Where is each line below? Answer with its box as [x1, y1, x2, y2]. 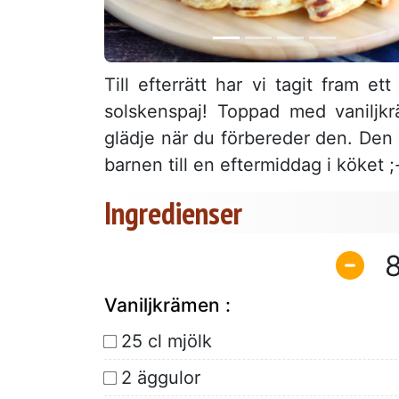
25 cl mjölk [121, 330, 212, 352]
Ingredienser [104, 192, 242, 234]
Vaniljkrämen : [104, 293, 231, 316]
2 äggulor [121, 366, 200, 388]
